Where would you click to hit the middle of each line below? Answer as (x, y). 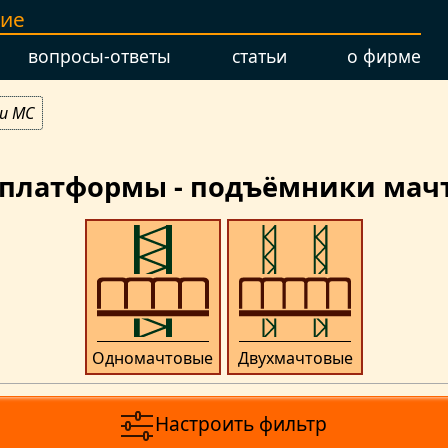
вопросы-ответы (100, 56)
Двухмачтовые (295, 358)
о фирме (383, 56)
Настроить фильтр (241, 424)
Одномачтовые (153, 358)
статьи (259, 56)
